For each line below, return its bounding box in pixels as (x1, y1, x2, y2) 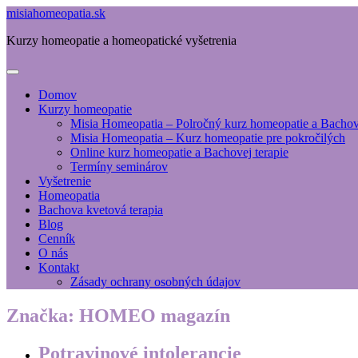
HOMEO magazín (79, 304, 230, 326)
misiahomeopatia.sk (6, 6, 105, 20)
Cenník (38, 232, 75, 245)
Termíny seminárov (70, 160, 168, 173)
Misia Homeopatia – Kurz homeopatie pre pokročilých (70, 131, 345, 145)
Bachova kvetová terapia (38, 203, 163, 217)
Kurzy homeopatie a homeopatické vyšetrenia (6, 34, 237, 47)
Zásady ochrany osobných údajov (70, 275, 241, 288)
